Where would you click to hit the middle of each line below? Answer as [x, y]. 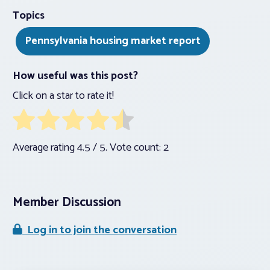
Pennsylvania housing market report [113, 41]
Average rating [45, 148]
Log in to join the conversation [99, 231]
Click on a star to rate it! [63, 96]
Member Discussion [67, 203]
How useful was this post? [75, 76]
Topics [29, 16]
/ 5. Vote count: [127, 148]
